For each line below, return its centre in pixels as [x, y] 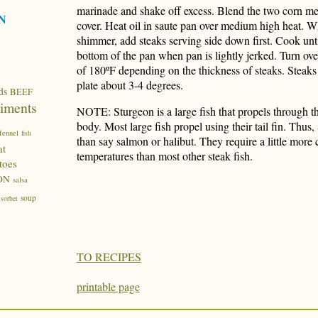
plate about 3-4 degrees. [130, 85]
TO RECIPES [109, 257]
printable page [108, 287]
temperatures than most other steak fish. [164, 156]
